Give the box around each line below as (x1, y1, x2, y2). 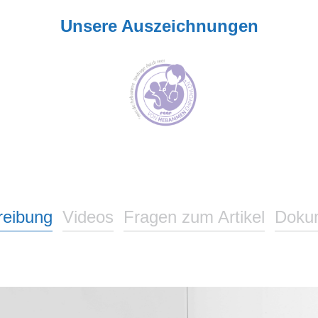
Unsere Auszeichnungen (60, 16, 258, 36)
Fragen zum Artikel (124, 207, 265, 227)
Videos (62, 207, 114, 227)
